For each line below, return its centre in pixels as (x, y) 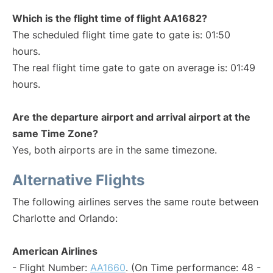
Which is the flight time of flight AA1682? (110, 18)
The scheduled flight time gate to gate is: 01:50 (121, 35)
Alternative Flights (78, 180)
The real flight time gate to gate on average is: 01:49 (134, 68)
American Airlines (55, 251)
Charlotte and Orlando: (65, 218)
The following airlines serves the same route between (135, 202)
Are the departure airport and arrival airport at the (131, 117)
